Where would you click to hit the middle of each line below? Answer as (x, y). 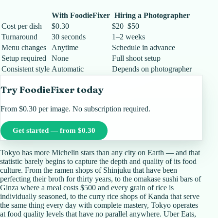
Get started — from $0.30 (54, 130)
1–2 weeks (128, 36)
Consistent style (26, 69)
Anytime (65, 47)
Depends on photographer (152, 69)
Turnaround (19, 36)
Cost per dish (22, 26)
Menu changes (24, 47)
